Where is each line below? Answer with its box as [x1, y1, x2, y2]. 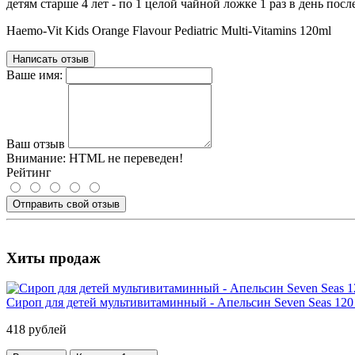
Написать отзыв [13, 52, 89, 65]
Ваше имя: [6, 67, 63, 82]
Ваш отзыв [6, 136, 65, 151]
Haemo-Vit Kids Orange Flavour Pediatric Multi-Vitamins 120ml [6, 23, 331, 37]
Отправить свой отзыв [13, 197, 120, 210]
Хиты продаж [6, 249, 101, 266]
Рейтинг [6, 165, 52, 179]
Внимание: [6, 151, 66, 165]
